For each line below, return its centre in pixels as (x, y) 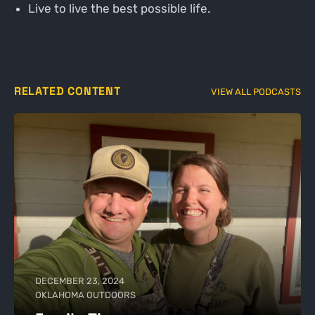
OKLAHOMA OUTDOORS (85, 295)
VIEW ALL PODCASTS (256, 92)
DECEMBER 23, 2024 (79, 281)
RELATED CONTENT (67, 91)
